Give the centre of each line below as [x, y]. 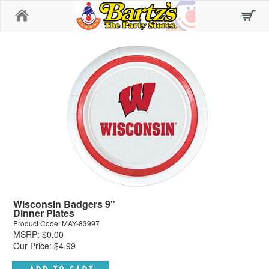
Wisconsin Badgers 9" [64, 204]
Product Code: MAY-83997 [56, 223]
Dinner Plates [44, 213]
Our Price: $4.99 [44, 246]
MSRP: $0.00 [38, 234]
